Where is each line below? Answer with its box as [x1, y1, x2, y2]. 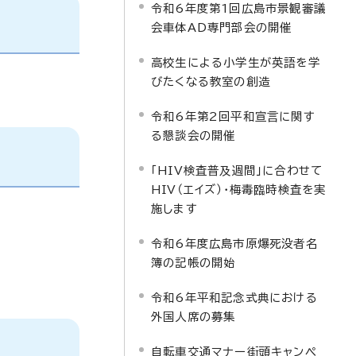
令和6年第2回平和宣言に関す [151, 110, 315, 122]
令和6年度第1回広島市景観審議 [151, 2, 326, 14]
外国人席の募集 [151, 311, 236, 323]
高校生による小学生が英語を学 [151, 56, 320, 68]
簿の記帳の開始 [151, 257, 236, 269]
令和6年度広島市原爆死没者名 [151, 238, 318, 250]
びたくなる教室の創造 [151, 75, 270, 87]
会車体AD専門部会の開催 [151, 21, 292, 33]
